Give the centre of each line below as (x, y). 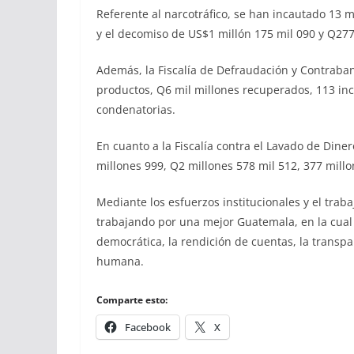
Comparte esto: (132, 299)
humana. (120, 261)
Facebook (148, 327)
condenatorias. (136, 109)
